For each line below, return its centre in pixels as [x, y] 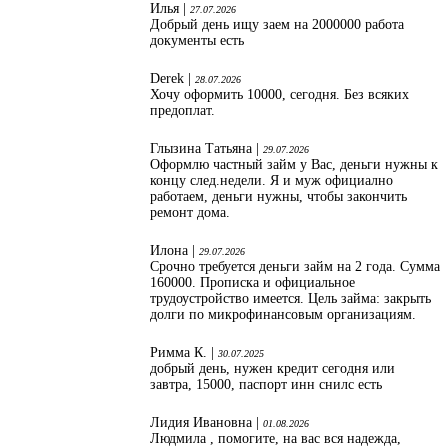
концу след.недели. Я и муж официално [271, 181]
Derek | [172, 79]
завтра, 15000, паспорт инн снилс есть [266, 385]
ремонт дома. [190, 213]
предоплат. [182, 111]
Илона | [174, 251]
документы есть [199, 41]
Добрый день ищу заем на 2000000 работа [277, 25]
